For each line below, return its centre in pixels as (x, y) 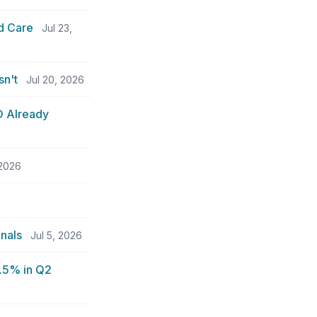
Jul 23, (57, 28)
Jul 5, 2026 (56, 235)
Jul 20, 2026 (55, 80)
